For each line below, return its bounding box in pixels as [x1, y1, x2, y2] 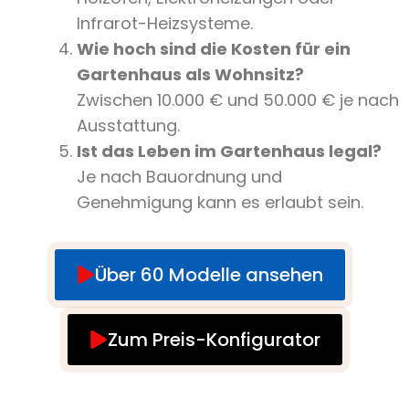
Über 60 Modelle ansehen [95, 262, 323, 288]
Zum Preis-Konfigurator [107, 327, 320, 353]
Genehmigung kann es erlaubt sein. [77, 191, 363, 215]
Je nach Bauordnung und [77, 165, 282, 189]
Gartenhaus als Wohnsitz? [77, 63, 304, 87]
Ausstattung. [77, 114, 180, 138]
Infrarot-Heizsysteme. [77, 12, 253, 36]
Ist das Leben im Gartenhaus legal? [77, 140, 382, 163]
